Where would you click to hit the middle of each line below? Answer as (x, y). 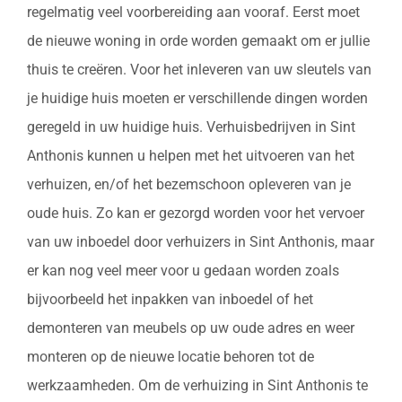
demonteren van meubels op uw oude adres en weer (191, 328)
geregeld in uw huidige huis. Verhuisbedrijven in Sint (191, 127)
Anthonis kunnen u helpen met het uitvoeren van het (191, 156)
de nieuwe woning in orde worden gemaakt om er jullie (198, 41)
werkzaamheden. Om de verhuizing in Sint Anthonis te (197, 386)
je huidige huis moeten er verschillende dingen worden (197, 99)
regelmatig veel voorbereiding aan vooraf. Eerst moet (193, 13)
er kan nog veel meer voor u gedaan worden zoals (183, 271)
